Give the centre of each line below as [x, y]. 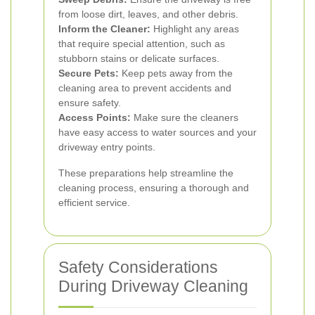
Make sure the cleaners [185, 117]
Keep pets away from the [176, 73]
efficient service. [94, 202]
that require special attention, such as [142, 44]
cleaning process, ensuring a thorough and [154, 188]
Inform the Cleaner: [104, 29]
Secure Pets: [89, 73]
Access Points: [95, 117]
